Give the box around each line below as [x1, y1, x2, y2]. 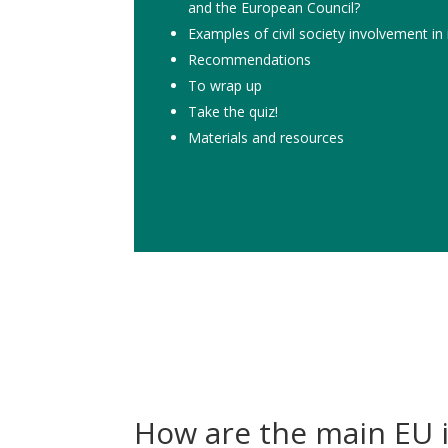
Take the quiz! [188, 101, 279, 121]
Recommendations [188, 49, 312, 69]
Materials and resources [188, 127, 345, 147]
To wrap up [188, 75, 267, 95]
